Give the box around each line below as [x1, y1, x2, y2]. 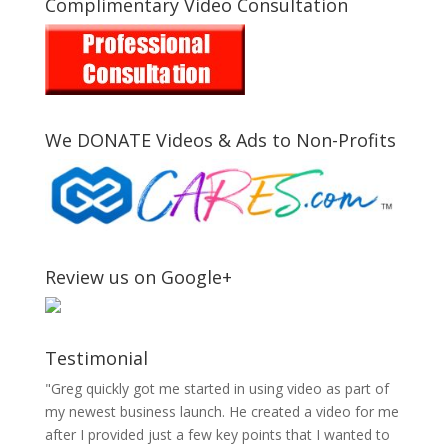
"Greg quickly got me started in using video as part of [44, 378, 389, 398]
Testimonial [44, 345, 148, 370]
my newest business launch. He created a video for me [44, 401, 399, 421]
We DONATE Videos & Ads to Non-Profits [44, 128, 396, 153]
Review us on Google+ [44, 264, 232, 289]
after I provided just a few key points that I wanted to [44, 424, 390, 444]
